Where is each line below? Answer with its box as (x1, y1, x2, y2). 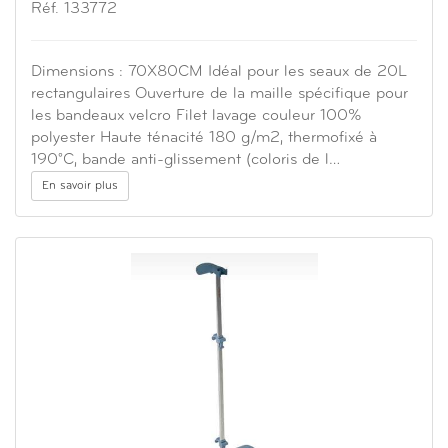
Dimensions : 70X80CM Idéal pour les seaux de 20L (31, 64, 407, 81)
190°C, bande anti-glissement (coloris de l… (31, 152, 340, 169)
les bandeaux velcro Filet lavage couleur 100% (31, 108, 362, 125)
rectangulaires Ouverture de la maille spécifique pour (31, 86, 408, 103)
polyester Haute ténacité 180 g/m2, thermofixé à (31, 130, 377, 147)
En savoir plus (42, 180, 118, 193)
